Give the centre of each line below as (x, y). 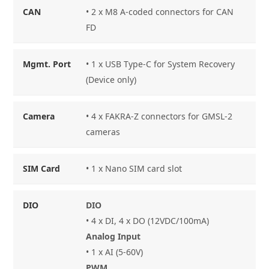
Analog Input (113, 236)
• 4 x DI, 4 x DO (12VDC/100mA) (148, 220)
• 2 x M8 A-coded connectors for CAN (160, 11)
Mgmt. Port (47, 64)
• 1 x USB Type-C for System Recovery (161, 64)
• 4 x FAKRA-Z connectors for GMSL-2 (159, 116)
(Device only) (111, 79)
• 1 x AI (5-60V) (115, 252)
